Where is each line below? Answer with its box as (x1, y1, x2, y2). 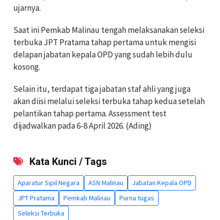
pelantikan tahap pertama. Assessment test (13, 108, 166, 119)
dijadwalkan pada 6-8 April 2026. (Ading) (13, 120, 152, 131)
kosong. (13, 61, 40, 72)
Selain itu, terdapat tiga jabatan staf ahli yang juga (13, 83, 191, 94)
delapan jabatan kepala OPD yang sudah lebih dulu (13, 49, 192, 60)
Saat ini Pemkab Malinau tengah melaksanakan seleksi (13, 24, 204, 35)
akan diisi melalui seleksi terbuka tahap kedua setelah (13, 95, 205, 107)
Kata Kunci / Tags (27, 155, 107, 167)
